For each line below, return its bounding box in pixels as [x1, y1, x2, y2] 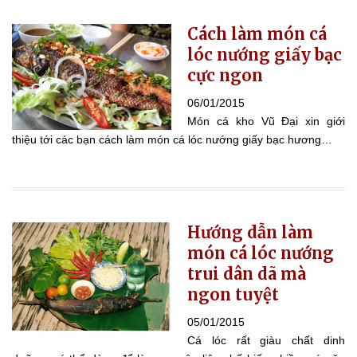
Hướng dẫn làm [187, 222, 313, 242]
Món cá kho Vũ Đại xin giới [187, 114, 345, 127]
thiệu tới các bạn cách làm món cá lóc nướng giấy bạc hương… [12, 132, 332, 146]
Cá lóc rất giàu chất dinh [187, 333, 345, 347]
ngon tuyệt [187, 284, 279, 304]
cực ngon [187, 65, 263, 85]
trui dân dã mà [187, 263, 306, 284]
